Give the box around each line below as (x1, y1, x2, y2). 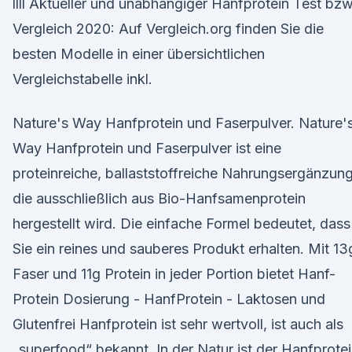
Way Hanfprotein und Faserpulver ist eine (13, 140, 281, 156)
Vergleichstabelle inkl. (13, 71, 152, 87)
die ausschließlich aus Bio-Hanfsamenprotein (13, 190, 306, 207)
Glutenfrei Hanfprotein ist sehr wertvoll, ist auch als (13, 316, 343, 332)
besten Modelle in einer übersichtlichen (13, 46, 265, 62)
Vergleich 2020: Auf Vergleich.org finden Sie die (13, 20, 324, 37)
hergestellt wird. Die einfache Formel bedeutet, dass (13, 215, 350, 232)
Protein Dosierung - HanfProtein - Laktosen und (13, 291, 325, 307)
